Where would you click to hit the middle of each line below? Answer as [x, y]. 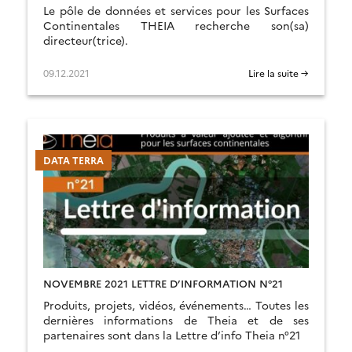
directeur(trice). [86, 40]
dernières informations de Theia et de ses [176, 320]
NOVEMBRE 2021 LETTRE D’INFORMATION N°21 [163, 283]
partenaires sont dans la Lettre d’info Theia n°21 [172, 335]
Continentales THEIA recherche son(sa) [176, 25]
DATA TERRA [73, 160]
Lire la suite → [279, 73]
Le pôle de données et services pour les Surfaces [176, 10]
